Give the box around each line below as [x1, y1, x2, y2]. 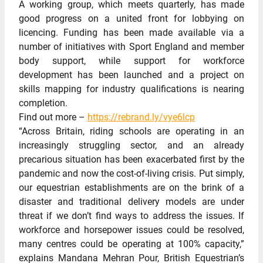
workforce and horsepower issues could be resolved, [19, 224, 244, 235]
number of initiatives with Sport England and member [19, 41, 244, 52]
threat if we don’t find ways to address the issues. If [19, 210, 244, 221]
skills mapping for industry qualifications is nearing [19, 83, 244, 95]
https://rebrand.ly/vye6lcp [87, 112, 195, 123]
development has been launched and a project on [19, 69, 244, 80]
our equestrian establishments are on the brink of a [19, 182, 244, 193]
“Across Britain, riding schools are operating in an [19, 126, 244, 137]
